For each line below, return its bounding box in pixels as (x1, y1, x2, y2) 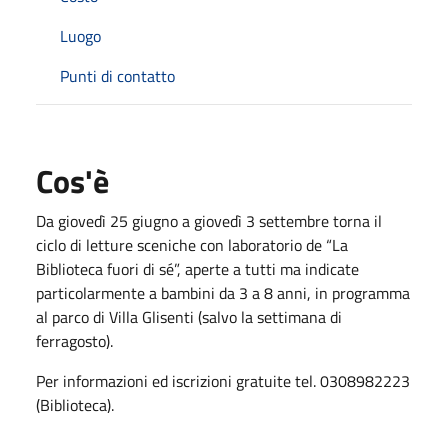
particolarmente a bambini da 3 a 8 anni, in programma (36, 280, 410, 305)
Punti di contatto (60, 63, 175, 88)
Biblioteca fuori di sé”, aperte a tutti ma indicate (36, 256, 359, 281)
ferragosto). (36, 328, 113, 353)
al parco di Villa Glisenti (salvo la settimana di (36, 304, 342, 329)
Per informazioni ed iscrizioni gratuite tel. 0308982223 (36, 368, 410, 393)
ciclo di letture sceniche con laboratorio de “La (36, 232, 348, 257)
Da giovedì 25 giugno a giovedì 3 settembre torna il (36, 208, 382, 233)
